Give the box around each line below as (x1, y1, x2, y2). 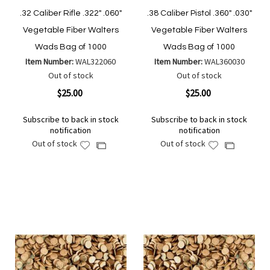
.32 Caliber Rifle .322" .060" (19, 9, 122, 18)
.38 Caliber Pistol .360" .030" (146, 9, 252, 18)
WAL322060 (75, 56, 116, 67)
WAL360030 (204, 56, 245, 67)
